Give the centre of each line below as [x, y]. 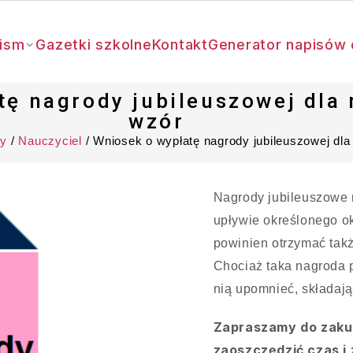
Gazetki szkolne [94, 44]
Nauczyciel [50, 141]
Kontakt [180, 44]
